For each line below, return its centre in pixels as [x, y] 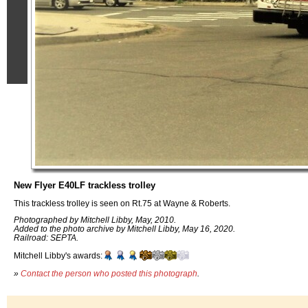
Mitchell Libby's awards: [58, 256]
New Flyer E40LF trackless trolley [85, 185]
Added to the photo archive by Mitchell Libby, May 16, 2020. [124, 229]
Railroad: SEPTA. [46, 238]
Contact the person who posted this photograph [109, 273]
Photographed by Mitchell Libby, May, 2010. [95, 220]
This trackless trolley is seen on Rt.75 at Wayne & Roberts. [122, 203]
